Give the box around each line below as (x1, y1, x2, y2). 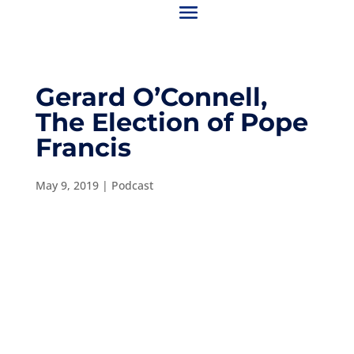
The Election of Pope (35, 107, 308, 137)
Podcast (111, 178, 153, 193)
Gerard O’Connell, (35, 81, 267, 112)
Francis (35, 132, 131, 163)
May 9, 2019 (35, 178, 99, 193)
